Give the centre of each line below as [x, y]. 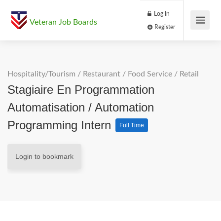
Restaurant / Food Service [128, 74]
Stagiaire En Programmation [81, 90]
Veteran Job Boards [63, 22]
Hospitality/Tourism [41, 74]
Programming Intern [61, 125]
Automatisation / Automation [81, 107]
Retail [189, 74]
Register [193, 32]
